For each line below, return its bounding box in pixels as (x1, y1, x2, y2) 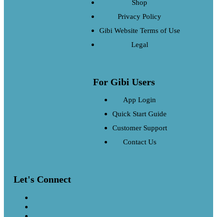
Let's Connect (14, 174, 71, 185)
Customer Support (112, 124, 167, 132)
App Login (123, 96, 156, 104)
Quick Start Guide (112, 110, 167, 118)
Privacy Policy (118, 13, 161, 20)
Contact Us (123, 138, 156, 146)
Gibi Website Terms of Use (99, 27, 180, 34)
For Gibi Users (93, 77, 155, 88)
